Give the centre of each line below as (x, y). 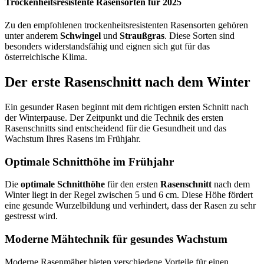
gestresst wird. (31, 216)
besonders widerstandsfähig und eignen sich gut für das (107, 47)
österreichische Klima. (46, 57)
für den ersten (133, 184)
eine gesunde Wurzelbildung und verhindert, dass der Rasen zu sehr (130, 206)
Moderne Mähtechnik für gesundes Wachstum (116, 239)
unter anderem (32, 36)
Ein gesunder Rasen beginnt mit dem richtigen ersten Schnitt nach (127, 107)
